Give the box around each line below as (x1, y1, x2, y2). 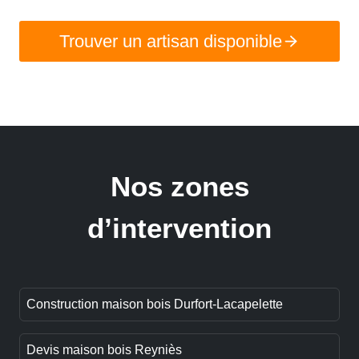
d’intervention (87, 212, 272, 244)
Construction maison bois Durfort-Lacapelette (26, 297, 283, 312)
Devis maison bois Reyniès (26, 343, 182, 357)
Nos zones (110, 171, 249, 203)
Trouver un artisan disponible (59, 30, 283, 51)
